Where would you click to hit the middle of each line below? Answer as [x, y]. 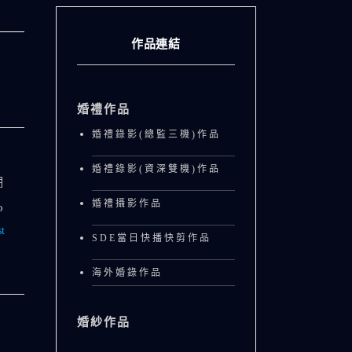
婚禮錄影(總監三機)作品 [156, 134]
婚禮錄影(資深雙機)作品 [156, 169]
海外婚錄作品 [127, 273]
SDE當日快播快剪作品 [152, 238]
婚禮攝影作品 [127, 203]
